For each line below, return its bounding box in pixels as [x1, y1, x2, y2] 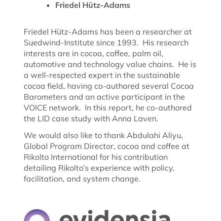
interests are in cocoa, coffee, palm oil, [24, 48, 163, 58]
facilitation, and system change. [24, 173, 141, 184]
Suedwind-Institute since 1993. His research [24, 37, 188, 47]
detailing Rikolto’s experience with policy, [24, 162, 175, 173]
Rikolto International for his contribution [24, 151, 168, 162]
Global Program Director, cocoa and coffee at [24, 141, 189, 151]
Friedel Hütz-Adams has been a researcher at [24, 26, 192, 37]
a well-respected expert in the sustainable [24, 70, 180, 80]
